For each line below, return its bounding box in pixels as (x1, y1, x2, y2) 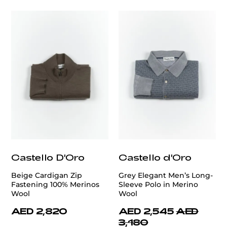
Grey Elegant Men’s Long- (119, 170, 213, 180)
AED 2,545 (119, 205, 174, 216)
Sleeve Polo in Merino (119, 179, 198, 189)
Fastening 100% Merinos (11, 179, 99, 189)
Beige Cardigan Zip (11, 170, 82, 180)
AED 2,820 (11, 205, 67, 216)
